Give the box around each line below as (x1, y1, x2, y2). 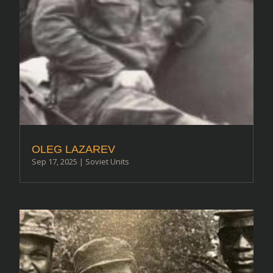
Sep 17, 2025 (32, 155, 78, 167)
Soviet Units (85, 155, 130, 167)
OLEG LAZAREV (32, 143, 116, 155)
